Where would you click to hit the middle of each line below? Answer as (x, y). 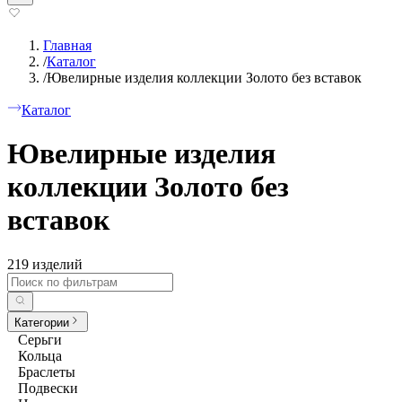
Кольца (40, 355)
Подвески (48, 388)
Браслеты (47, 371)
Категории (42, 322)
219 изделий (45, 264)
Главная (67, 45)
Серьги (40, 339)
